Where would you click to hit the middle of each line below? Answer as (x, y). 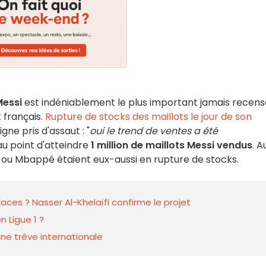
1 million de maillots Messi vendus (172, 145)
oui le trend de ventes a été (154, 131)
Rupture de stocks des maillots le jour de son (148, 117)
